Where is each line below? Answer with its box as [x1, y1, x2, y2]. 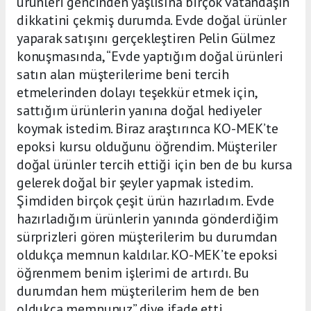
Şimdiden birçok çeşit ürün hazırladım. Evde [17, 192, 274, 210]
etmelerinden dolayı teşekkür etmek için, [17, 83, 257, 102]
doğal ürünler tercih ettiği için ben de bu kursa [17, 155, 292, 174]
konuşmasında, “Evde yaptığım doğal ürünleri [17, 47, 283, 66]
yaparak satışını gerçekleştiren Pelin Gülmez [17, 29, 275, 48]
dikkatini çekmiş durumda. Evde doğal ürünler [17, 11, 287, 30]
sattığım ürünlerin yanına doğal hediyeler [17, 101, 262, 120]
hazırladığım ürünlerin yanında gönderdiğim [17, 210, 278, 228]
